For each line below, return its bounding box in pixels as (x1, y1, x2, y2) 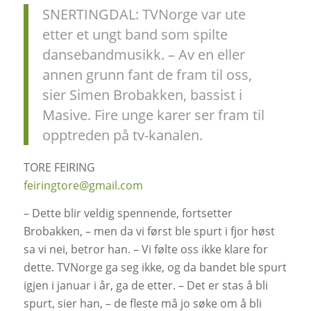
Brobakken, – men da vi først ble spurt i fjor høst (23, 224, 275, 239)
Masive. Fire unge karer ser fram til (42, 105, 264, 124)
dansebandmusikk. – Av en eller (42, 44, 245, 64)
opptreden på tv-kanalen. (42, 125, 203, 144)
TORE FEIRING (23, 160, 95, 176)
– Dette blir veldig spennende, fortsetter (23, 205, 233, 221)
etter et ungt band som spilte (42, 24, 228, 44)
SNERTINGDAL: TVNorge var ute (42, 4, 246, 24)
